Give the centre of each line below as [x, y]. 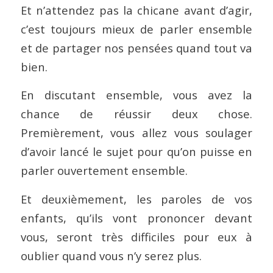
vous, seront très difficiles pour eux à [136, 236]
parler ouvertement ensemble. [104, 171]
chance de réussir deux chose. [136, 114]
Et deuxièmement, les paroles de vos [136, 199]
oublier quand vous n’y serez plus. [111, 255]
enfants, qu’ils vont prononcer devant [136, 218]
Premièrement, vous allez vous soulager [136, 133]
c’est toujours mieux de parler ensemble [136, 29]
